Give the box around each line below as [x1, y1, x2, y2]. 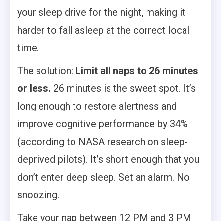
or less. [17, 82, 51, 94]
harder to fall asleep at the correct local [17, 24, 189, 36]
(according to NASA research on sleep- [17, 136, 188, 147]
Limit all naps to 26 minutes [75, 65, 198, 76]
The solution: [17, 65, 75, 76]
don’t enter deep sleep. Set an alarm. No [17, 171, 190, 183]
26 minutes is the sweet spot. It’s [51, 82, 196, 94]
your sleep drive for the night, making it [17, 6, 185, 18]
